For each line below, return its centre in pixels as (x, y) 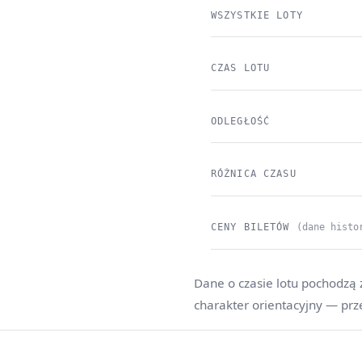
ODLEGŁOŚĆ (240, 121)
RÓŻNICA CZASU (253, 174)
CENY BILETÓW (253, 227)
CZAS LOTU (240, 68)
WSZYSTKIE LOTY (257, 15)
